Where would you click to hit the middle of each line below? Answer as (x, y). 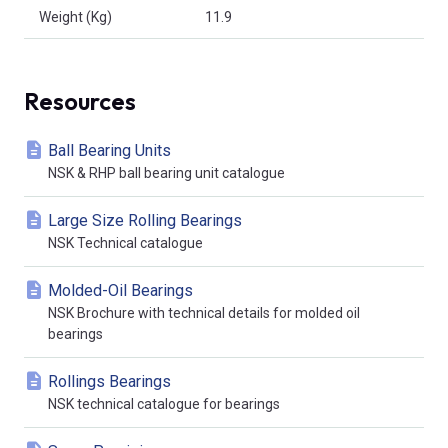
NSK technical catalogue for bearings (164, 404)
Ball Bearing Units (109, 151)
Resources (80, 101)
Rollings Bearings (109, 382)
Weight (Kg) (75, 17)
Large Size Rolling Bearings (145, 221)
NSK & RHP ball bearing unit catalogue (166, 173)
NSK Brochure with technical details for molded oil (204, 313)
